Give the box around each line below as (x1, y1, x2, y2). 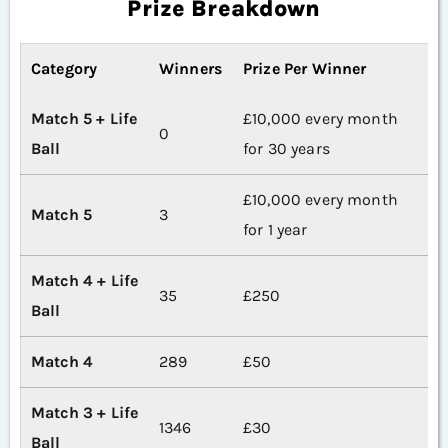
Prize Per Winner (243, 59, 367, 79)
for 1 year (243, 220, 308, 240)
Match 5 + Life (31, 109, 138, 129)
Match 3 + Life (31, 403, 139, 423)
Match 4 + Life (31, 271, 139, 291)
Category (31, 59, 98, 79)
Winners (159, 59, 223, 79)
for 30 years (243, 139, 330, 159)
